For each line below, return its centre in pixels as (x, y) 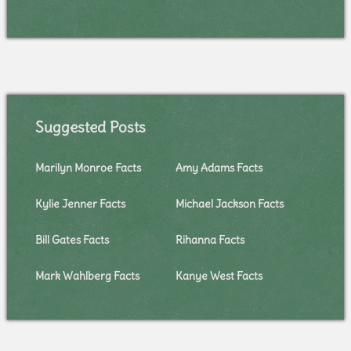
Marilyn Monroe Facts (88, 168)
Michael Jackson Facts (229, 204)
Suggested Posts (90, 127)
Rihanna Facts (210, 240)
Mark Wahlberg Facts (87, 276)
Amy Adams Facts (219, 168)
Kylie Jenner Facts (80, 204)
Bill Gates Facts (72, 240)
